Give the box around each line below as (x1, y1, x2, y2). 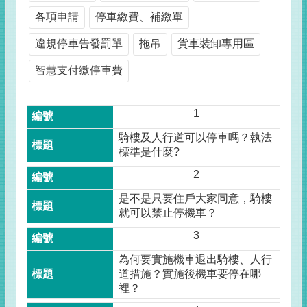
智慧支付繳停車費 (35, 64, 123, 76)
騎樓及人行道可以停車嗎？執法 (119, 132, 273, 143)
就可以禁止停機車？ (119, 207, 218, 219)
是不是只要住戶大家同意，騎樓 (119, 193, 273, 204)
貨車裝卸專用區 (177, 38, 254, 49)
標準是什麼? (119, 146, 180, 158)
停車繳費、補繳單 (95, 11, 183, 23)
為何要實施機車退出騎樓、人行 (119, 254, 273, 265)
